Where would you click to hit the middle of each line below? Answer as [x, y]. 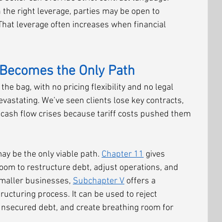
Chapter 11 [123, 154]
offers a [141, 181]
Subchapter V [99, 181]
